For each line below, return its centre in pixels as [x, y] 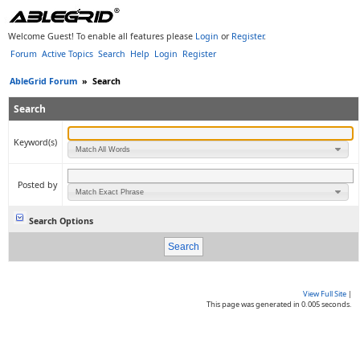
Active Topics [67, 54]
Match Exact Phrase [110, 192]
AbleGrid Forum [43, 81]
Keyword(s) [35, 142]
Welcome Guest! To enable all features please [102, 36]
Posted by [37, 185]
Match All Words [103, 149]
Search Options [60, 221]
